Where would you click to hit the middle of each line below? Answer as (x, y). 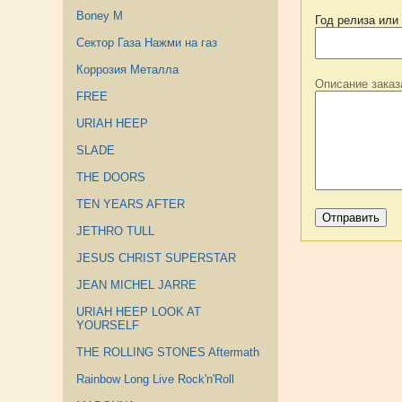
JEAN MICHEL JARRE (136, 285)
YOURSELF (108, 325)
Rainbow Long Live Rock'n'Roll (155, 379)
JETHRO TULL (115, 231)
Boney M (100, 16)
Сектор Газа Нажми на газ (147, 43)
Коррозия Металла (127, 70)
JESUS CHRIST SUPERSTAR (156, 258)
